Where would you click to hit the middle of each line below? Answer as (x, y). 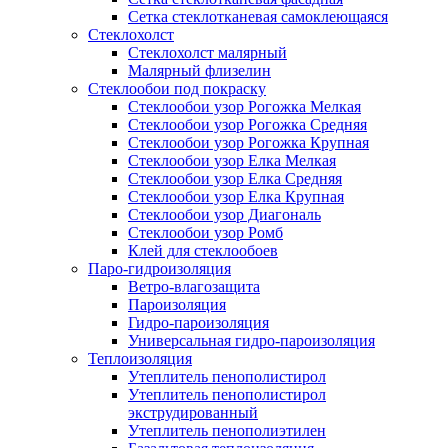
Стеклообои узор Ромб (205, 232)
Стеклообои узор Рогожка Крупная (248, 142)
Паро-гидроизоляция (159, 268)
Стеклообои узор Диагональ (224, 214)
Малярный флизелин (199, 70)
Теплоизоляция (140, 358)
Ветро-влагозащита (194, 286)
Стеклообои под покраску (177, 88)
